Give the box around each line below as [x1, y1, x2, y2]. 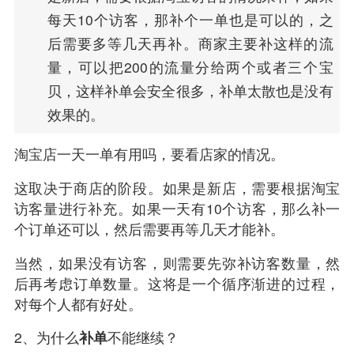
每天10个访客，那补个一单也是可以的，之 [47, 9, 333, 30]
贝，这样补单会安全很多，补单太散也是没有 [47, 81, 333, 101]
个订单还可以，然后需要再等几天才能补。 [13, 219, 284, 239]
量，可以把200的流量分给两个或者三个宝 [47, 57, 333, 77]
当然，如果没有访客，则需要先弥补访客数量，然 [13, 252, 341, 273]
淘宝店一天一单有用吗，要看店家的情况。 [13, 144, 284, 164]
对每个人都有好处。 [13, 293, 142, 314]
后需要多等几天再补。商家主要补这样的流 [47, 33, 333, 54]
